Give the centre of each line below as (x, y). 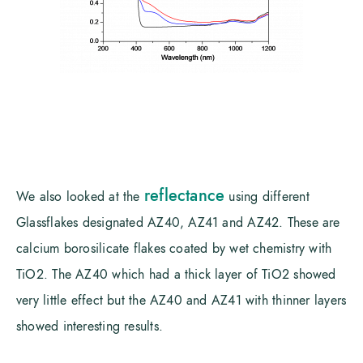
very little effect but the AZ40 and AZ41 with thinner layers (181, 301)
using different (267, 197)
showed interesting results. (90, 327)
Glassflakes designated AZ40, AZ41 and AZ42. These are (178, 223)
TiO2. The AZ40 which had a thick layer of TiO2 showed (176, 275)
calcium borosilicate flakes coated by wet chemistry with (174, 249)
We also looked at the (80, 197)
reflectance (184, 195)
